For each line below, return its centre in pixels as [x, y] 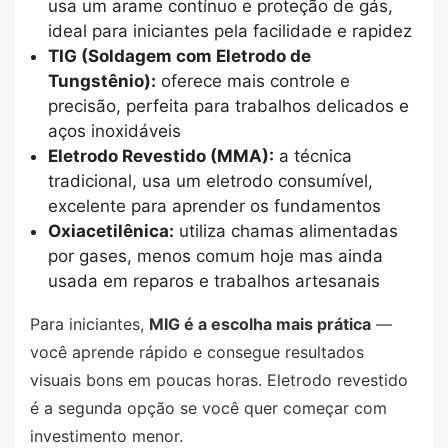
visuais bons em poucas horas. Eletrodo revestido [219, 379]
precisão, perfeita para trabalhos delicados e [228, 105]
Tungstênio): [101, 80]
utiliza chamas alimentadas [285, 230]
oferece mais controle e [252, 80]
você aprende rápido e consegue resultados [197, 351]
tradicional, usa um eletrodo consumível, [210, 180]
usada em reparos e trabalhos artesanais [213, 280]
